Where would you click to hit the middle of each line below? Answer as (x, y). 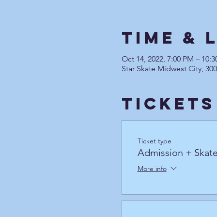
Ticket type (154, 141)
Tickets (168, 103)
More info (152, 168)
